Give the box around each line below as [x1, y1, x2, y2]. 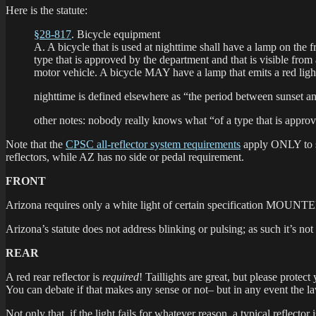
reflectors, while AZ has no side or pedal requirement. [6, 150, 244, 163]
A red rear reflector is [6, 270, 102, 283]
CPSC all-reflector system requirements [66, 138, 241, 150]
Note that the [6, 138, 66, 150]
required [102, 270, 139, 283]
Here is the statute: [6, 4, 87, 16]
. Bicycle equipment [71, 28, 160, 40]
